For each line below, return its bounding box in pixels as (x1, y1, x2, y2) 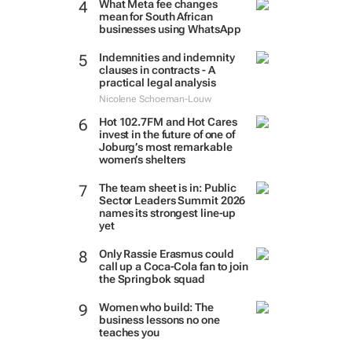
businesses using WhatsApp (98, 23, 241, 35)
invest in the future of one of (98, 128, 235, 141)
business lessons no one (98, 313, 220, 326)
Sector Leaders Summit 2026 (98, 194, 246, 207)
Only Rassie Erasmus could (98, 247, 234, 260)
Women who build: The (98, 301, 214, 313)
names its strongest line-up (98, 207, 236, 219)
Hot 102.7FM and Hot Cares (98, 115, 237, 128)
